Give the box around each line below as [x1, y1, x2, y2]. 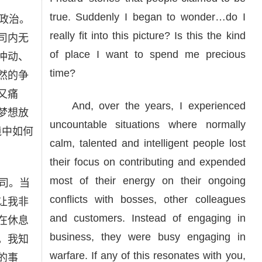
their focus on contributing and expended [49, 156, 246, 168]
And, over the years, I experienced [49, 100, 246, 112]
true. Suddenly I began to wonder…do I [49, 11, 246, 23]
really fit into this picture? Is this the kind [49, 30, 246, 42]
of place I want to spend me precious [49, 49, 246, 60]
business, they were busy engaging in [49, 231, 246, 243]
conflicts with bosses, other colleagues [49, 194, 246, 205]
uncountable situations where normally [49, 119, 246, 130]
